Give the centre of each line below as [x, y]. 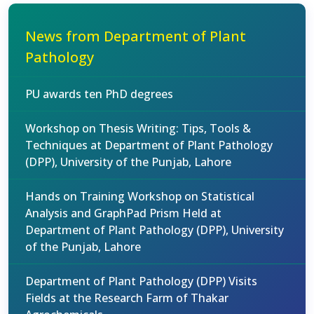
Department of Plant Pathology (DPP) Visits [141, 281]
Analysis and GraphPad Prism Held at [123, 213]
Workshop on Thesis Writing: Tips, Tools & [138, 128]
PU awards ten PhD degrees [99, 94]
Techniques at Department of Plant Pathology [149, 145]
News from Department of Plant [136, 36]
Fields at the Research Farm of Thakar [127, 298]
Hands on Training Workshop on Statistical [140, 196]
